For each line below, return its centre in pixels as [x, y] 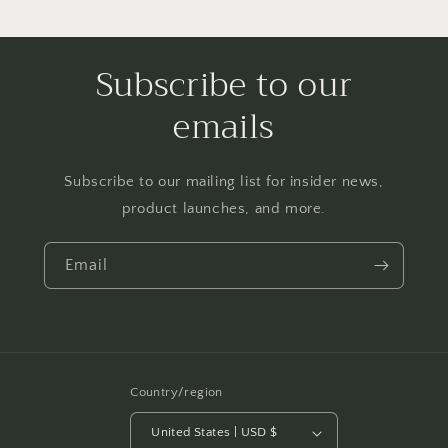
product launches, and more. [224, 208]
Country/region [176, 391]
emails [224, 126]
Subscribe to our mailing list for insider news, [224, 181]
